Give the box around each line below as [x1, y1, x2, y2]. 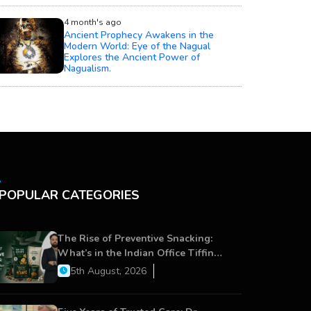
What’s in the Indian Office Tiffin [57, 246, 214, 260]
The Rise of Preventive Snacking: [57, 231, 212, 245]
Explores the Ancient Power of [64, 50, 200, 64]
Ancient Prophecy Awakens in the [64, 28, 214, 42]
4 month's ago [64, 16, 121, 28]
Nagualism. [64, 61, 111, 75]
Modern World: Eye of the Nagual [64, 39, 210, 53]
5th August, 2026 [69, 264, 146, 278]
